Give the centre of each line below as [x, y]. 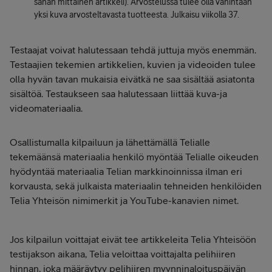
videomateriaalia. [46, 108]
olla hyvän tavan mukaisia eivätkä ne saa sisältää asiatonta [132, 79]
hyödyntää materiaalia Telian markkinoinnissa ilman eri [126, 172]
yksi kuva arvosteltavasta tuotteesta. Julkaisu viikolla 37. [137, 15]
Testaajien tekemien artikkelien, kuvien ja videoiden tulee [133, 65]
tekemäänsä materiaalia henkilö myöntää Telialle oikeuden [134, 157]
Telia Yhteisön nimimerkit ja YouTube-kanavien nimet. [124, 201]
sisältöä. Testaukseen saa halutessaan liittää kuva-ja [118, 94]
